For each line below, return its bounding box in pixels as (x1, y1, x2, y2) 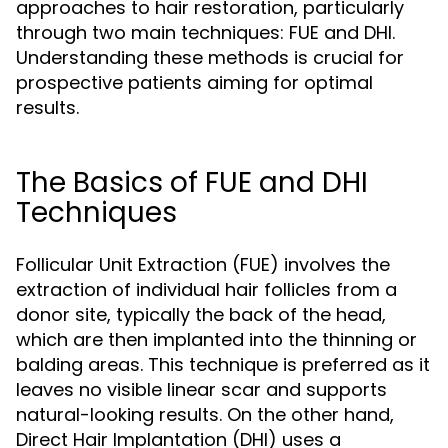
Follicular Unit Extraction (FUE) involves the (16, 252, 390, 277)
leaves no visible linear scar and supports (16, 377, 387, 402)
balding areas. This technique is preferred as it (16, 352, 430, 377)
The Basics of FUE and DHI (16, 163, 368, 202)
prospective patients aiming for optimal (16, 70, 373, 95)
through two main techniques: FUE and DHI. (16, 20, 395, 45)
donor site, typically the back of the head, (16, 302, 386, 327)
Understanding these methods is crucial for (16, 45, 404, 70)
